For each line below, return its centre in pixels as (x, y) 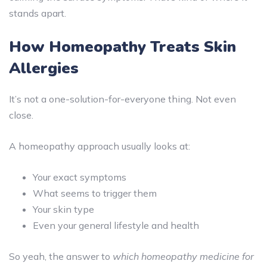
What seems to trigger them (95, 193)
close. (21, 115)
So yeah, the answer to (61, 256)
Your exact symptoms (80, 177)
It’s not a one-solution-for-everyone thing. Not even (122, 99)
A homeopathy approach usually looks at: (100, 146)
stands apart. (38, 13)
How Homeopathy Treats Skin (122, 46)
